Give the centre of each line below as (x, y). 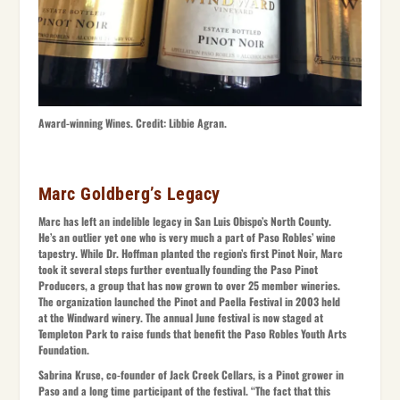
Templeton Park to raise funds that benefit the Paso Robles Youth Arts (192, 333)
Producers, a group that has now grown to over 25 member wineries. (189, 285)
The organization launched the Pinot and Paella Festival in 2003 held (189, 301)
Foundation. (63, 349)
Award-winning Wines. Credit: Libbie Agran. (132, 122)
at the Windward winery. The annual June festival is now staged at (180, 317)
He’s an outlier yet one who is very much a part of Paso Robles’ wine (187, 237)
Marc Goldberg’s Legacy (129, 193)
